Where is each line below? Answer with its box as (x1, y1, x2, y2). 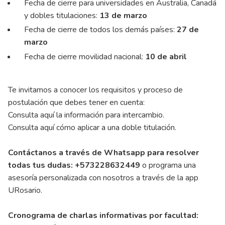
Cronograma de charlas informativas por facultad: (8, 209, 198, 221)
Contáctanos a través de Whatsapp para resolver (8, 147, 199, 158)
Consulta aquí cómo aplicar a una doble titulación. (8, 122, 176, 133)
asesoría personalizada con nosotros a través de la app (8, 172, 198, 183)
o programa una (140, 159, 196, 171)
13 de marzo (99, 10, 147, 22)
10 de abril (145, 51, 187, 62)
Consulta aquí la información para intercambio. (8, 109, 164, 121)
